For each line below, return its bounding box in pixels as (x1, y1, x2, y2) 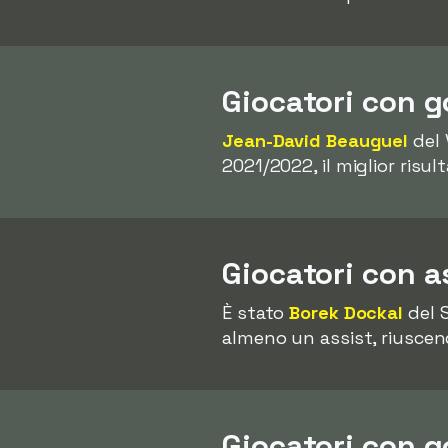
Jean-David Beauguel (222, 129, 409, 152)
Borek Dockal (289, 301, 404, 324)
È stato (222, 301, 290, 324)
